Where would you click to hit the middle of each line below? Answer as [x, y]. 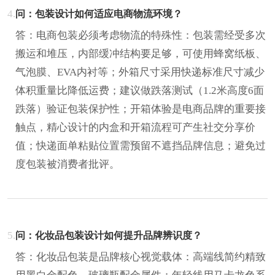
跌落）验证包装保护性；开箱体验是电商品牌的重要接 [141, 109]
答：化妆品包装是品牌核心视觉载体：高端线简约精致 [141, 257]
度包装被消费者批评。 [68, 164]
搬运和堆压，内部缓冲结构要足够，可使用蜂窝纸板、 [141, 53]
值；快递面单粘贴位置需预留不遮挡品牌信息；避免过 [141, 145]
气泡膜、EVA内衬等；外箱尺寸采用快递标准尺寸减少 [140, 72]
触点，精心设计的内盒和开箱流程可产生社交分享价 [135, 127]
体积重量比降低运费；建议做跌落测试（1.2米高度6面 [140, 90]
